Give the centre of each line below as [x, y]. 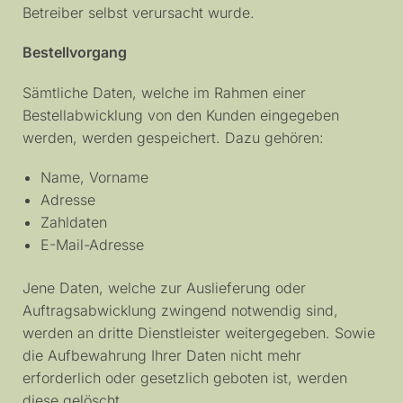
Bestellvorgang [75, 53]
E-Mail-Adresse [92, 245]
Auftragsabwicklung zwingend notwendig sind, [180, 310]
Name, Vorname [94, 177]
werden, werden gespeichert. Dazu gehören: [173, 137]
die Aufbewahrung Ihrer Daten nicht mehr [162, 355]
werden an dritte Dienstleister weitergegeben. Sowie [199, 332]
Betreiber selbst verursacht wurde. [139, 12]
